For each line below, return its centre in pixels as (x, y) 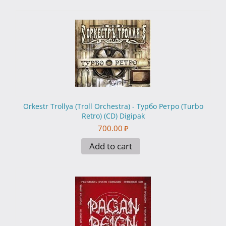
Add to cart (110, 146)
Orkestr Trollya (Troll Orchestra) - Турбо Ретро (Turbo (113, 106)
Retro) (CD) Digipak (113, 116)
